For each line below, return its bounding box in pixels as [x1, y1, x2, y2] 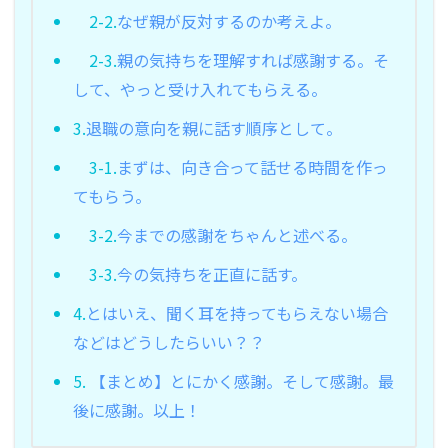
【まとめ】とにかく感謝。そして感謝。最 [86, 368, 394, 393]
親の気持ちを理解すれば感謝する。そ [117, 47, 389, 72]
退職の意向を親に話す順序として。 [86, 115, 342, 140]
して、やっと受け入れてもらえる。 [73, 76, 327, 101]
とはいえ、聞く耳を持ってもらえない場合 [86, 300, 388, 325]
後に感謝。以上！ [73, 397, 201, 422]
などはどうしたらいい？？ [73, 329, 265, 354]
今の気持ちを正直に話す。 [117, 261, 307, 286]
